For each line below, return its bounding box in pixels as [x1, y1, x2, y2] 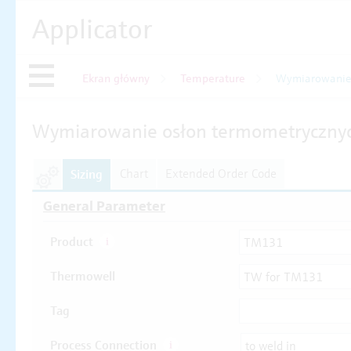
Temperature [180, 71, 245, 85]
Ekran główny [82, 71, 150, 85]
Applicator [32, 12, 152, 46]
